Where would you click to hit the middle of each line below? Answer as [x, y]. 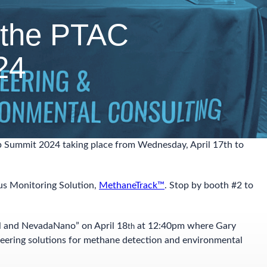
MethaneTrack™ [132, 185]
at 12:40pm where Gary [185, 226]
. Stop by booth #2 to [209, 185]
